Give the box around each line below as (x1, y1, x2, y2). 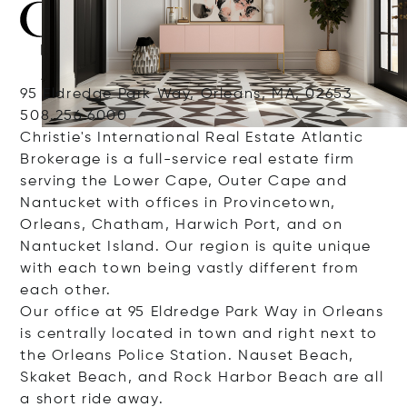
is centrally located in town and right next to (20, 326, 379, 342)
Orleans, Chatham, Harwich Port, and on (20, 217, 343, 233)
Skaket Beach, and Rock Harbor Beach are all (20, 370, 384, 385)
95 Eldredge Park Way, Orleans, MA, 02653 (20, 86, 352, 102)
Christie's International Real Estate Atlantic (20, 130, 364, 145)
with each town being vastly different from (20, 261, 360, 276)
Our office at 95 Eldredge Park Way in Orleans (20, 304, 384, 320)
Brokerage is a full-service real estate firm (20, 152, 355, 167)
